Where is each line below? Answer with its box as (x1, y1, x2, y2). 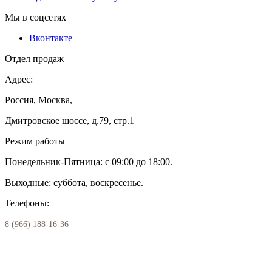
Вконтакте (29, 33, 72, 44)
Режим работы (5, 136, 65, 147)
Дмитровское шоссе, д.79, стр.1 (5, 115, 134, 126)
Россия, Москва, (5, 95, 72, 106)
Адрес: (5, 74, 33, 85)
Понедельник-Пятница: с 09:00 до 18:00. (5, 157, 172, 168)
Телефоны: (5, 198, 49, 209)
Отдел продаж (5, 53, 64, 64)
